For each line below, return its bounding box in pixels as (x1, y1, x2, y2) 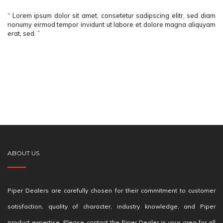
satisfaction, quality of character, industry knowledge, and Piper (7, 203, 216, 210)
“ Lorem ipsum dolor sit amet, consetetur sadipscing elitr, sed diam (7, 11, 216, 19)
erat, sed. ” (7, 29, 40, 37)
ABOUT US (7, 149, 39, 157)
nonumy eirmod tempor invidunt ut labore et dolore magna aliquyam (7, 20, 216, 28)
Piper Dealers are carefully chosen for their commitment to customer (7, 187, 216, 194)
